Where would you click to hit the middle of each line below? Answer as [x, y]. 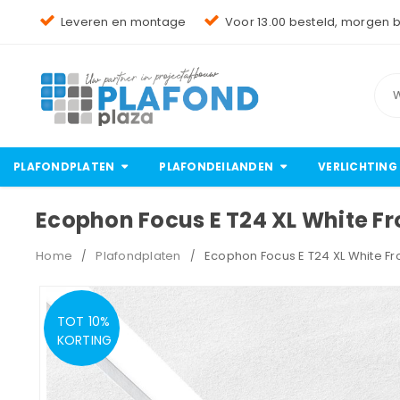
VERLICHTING [358, 167]
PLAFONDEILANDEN [216, 167]
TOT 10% [83, 321]
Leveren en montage [123, 22]
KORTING [84, 340]
